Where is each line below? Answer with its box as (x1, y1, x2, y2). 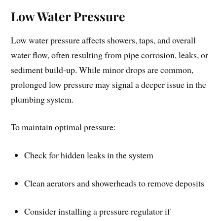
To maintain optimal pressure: (11, 121, 116, 133)
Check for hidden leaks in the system (24, 149, 154, 161)
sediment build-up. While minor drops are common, (11, 63, 194, 75)
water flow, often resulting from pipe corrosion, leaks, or (11, 48, 209, 61)
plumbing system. (11, 93, 74, 105)
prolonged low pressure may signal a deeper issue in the (11, 78, 207, 90)
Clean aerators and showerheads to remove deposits (24, 177, 205, 189)
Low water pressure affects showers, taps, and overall (11, 34, 196, 46)
